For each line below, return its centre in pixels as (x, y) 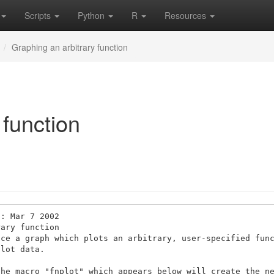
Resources (187, 15)
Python (92, 15)
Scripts (39, 15)
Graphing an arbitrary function (70, 47)
